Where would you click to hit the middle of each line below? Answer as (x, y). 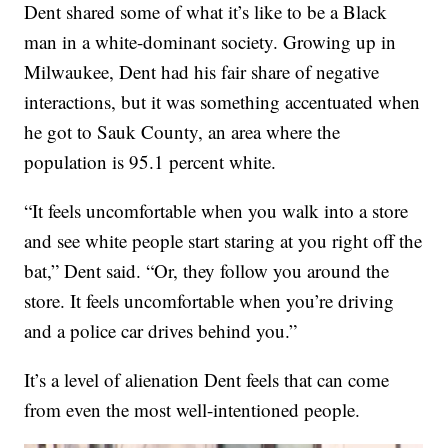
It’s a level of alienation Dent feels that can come (207, 380)
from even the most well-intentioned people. (192, 410)
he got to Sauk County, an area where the (182, 132)
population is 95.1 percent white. (150, 162)
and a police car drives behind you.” (161, 331)
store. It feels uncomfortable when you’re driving (209, 301)
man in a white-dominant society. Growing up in (210, 42)
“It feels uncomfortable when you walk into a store (216, 211)
